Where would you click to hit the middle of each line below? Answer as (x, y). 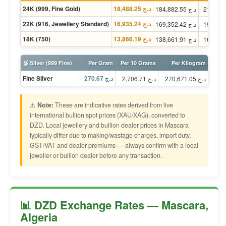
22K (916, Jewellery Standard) (66, 24)
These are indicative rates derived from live (113, 105)
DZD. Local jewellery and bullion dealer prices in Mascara (109, 125)
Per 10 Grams (138, 63)
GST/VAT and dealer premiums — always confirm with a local (114, 145)
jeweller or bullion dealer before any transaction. (96, 155)
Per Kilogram (189, 63)
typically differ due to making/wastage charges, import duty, (110, 135)
